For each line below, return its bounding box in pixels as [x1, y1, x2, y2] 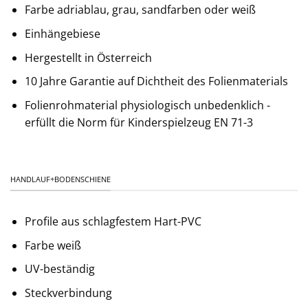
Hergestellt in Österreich [24, 49, 152, 65]
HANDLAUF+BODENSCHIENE [10, 173, 111, 184]
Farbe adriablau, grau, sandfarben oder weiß [24, 2, 256, 18]
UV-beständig [24, 261, 95, 277]
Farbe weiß [24, 237, 81, 253]
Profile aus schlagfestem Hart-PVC [24, 214, 201, 230]
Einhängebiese [24, 25, 100, 41]
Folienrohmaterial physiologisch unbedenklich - [24, 97, 270, 113]
